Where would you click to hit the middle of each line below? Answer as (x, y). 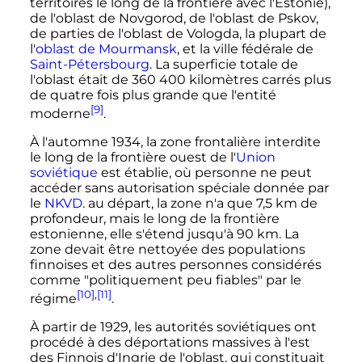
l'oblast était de (80, 79)
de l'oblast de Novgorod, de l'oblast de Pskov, (174, 18)
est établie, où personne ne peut (204, 172)
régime (53, 299)
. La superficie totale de (223, 64)
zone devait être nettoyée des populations (167, 249)
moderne (60, 113)
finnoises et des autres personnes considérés (175, 264)
